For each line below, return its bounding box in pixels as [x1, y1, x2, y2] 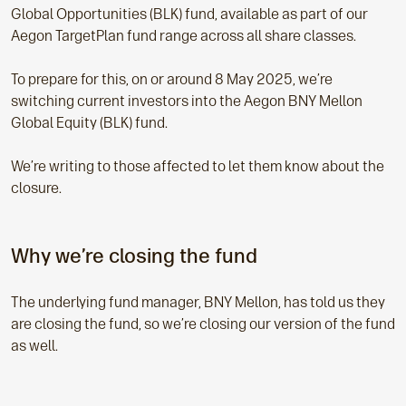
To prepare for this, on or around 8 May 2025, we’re [11, 71, 333, 88]
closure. [11, 179, 62, 197]
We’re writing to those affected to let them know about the [11, 158, 384, 175]
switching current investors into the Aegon [11, 92, 288, 110]
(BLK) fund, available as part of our [150, 5, 368, 23]
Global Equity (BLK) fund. [11, 114, 168, 131]
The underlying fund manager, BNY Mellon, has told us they [11, 294, 385, 311]
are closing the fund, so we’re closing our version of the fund [11, 315, 395, 333]
